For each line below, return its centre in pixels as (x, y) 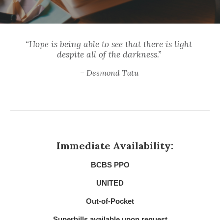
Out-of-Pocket (110, 201)
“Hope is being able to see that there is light (109, 44)
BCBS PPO (110, 165)
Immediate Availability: (115, 146)
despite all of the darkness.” (110, 55)
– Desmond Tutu (109, 73)
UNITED (110, 183)
